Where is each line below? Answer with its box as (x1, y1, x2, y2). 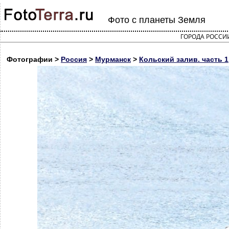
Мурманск (95, 55, 131, 63)
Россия (61, 55, 87, 63)
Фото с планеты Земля (108, 15, 205, 25)
